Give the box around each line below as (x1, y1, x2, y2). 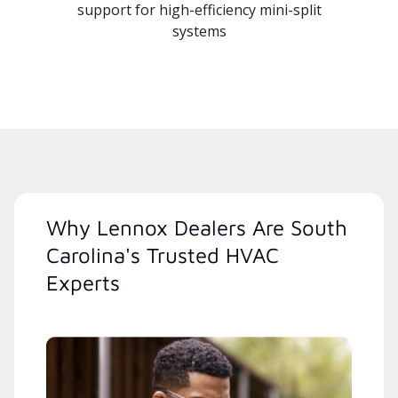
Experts (46, 269, 120, 295)
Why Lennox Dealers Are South (46, 214, 347, 240)
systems (171, 20, 227, 41)
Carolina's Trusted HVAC (46, 242, 279, 267)
